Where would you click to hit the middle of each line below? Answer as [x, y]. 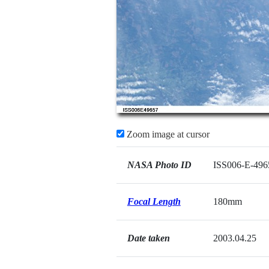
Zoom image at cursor [167, 134]
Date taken [148, 238]
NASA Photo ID [159, 165]
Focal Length [154, 201]
